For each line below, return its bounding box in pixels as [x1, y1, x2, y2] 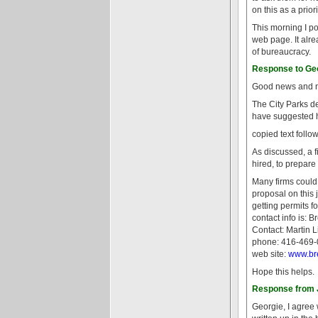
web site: [252, 249, 288, 258]
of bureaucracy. [252, 47, 311, 56]
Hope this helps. [252, 267, 314, 276]
